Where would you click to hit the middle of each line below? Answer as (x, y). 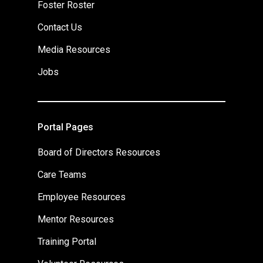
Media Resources (74, 50)
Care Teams (62, 175)
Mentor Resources (76, 220)
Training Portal (67, 242)
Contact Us (60, 28)
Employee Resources (82, 197)
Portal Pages (65, 127)
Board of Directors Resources (99, 153)
